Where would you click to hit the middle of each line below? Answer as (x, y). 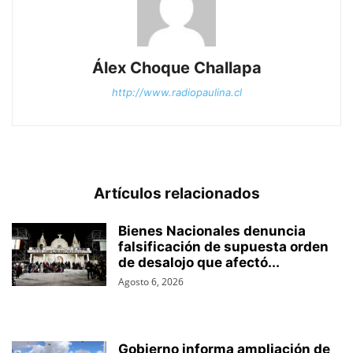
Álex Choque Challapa (176, 68)
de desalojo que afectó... (199, 263)
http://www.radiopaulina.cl (176, 93)
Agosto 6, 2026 (151, 282)
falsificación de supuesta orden (223, 247)
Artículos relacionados (176, 194)
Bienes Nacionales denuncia (212, 231)
